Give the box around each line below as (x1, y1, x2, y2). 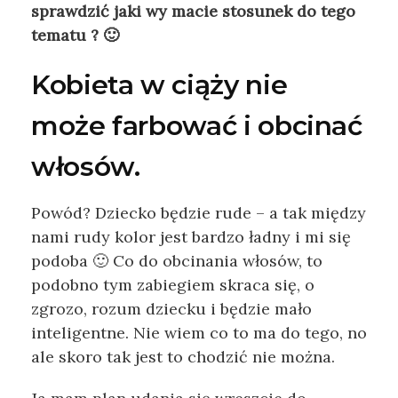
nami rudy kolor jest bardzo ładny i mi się (31, 227, 351, 248)
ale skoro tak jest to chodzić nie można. (31, 346, 335, 368)
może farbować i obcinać (31, 109, 362, 143)
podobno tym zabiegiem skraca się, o (31, 275, 314, 296)
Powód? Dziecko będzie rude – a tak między (31, 203, 366, 224)
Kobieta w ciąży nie (31, 68, 288, 102)
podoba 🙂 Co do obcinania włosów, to (31, 251, 322, 272)
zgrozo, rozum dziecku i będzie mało (31, 298, 312, 320)
